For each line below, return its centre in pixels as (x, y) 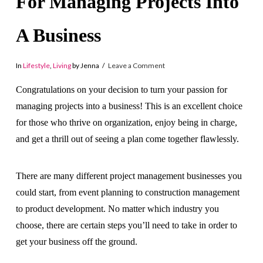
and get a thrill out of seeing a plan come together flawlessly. (127, 139)
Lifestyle (36, 65)
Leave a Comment (136, 65)
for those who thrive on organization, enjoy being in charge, (126, 123)
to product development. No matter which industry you (117, 208)
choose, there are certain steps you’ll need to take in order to (126, 225)
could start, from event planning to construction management (127, 192)
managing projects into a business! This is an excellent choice (129, 106)
